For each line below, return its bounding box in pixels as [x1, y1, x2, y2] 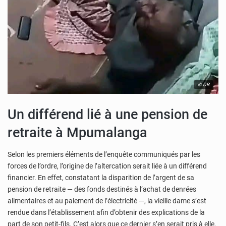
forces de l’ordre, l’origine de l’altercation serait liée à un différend [8, 161, 207, 170]
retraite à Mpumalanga [8, 125, 147, 141]
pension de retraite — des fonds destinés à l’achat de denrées [8, 185, 196, 193]
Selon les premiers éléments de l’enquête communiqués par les [8, 150, 200, 158]
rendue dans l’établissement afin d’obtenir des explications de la [8, 208, 205, 216]
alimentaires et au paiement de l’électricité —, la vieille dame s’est [8, 196, 206, 205]
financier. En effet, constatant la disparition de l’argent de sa [8, 173, 194, 182]
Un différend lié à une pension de [8, 106, 207, 123]
